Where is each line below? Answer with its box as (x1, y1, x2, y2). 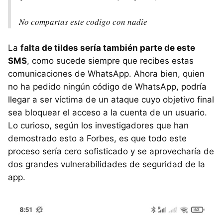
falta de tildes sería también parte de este (20, 42, 195, 53)
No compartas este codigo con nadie (19, 15, 147, 27)
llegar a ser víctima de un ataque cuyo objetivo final (8, 94, 214, 105)
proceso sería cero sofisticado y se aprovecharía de (8, 146, 214, 156)
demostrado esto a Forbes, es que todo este (8, 133, 187, 143)
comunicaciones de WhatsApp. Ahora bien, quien (8, 68, 205, 79)
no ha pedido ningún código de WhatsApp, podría (8, 81, 207, 92)
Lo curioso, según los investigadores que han (8, 120, 189, 130)
